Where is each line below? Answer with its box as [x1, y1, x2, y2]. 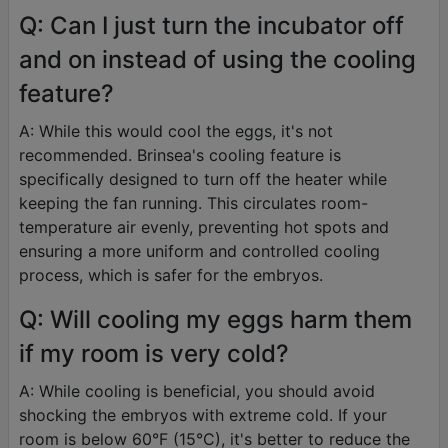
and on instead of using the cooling [19, 45, 416, 75]
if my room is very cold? [19, 339, 289, 369]
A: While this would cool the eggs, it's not [19, 121, 333, 142]
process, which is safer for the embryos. [19, 265, 323, 286]
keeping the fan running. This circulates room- [19, 193, 368, 214]
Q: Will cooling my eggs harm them [19, 305, 412, 335]
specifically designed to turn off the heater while [19, 169, 387, 190]
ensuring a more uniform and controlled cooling [19, 241, 380, 262]
